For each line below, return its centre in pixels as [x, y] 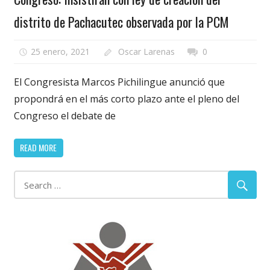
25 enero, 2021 [61, 51]
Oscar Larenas [146, 51]
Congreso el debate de [64, 115]
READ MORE [38, 148]
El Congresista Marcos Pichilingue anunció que [119, 82]
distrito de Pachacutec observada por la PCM [121, 22]
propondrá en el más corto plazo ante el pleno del [126, 99]
